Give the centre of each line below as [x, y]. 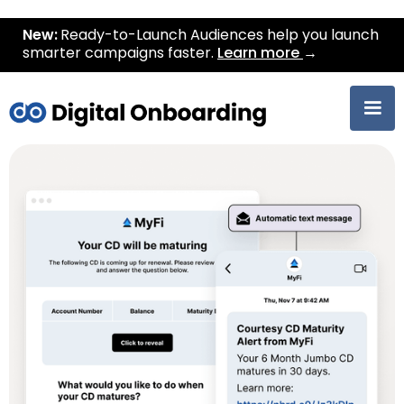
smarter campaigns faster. [120, 54]
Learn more [260, 54]
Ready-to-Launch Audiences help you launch [220, 36]
